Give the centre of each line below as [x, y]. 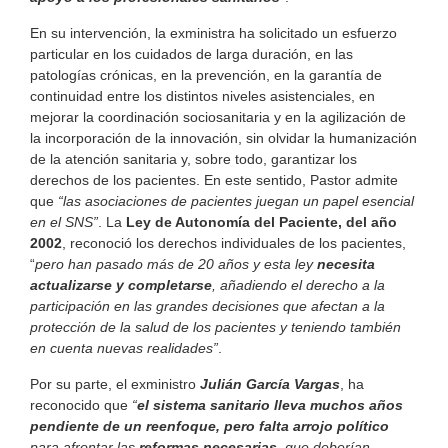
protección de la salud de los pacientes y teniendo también [215, 326]
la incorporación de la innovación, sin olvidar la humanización [223, 137]
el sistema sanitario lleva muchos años [270, 404]
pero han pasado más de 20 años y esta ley [176, 263]
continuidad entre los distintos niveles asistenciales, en [202, 95]
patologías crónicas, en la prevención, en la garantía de [206, 74]
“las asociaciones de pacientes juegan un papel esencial [236, 200]
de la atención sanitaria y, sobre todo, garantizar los [193, 158]
